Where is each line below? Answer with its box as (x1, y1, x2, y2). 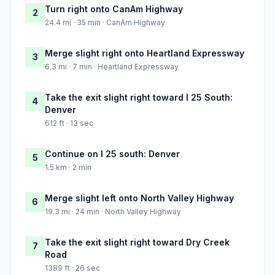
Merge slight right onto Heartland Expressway (45, 48, 244, 59)
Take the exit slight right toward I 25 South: (45, 92, 233, 103)
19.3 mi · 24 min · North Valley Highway (45, 207, 181, 217)
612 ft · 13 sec (45, 118, 93, 128)
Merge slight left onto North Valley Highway (45, 193, 234, 204)
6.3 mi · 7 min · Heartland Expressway (45, 62, 179, 72)
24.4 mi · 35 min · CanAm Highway (45, 18, 165, 28)
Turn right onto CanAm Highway (45, 4, 183, 15)
